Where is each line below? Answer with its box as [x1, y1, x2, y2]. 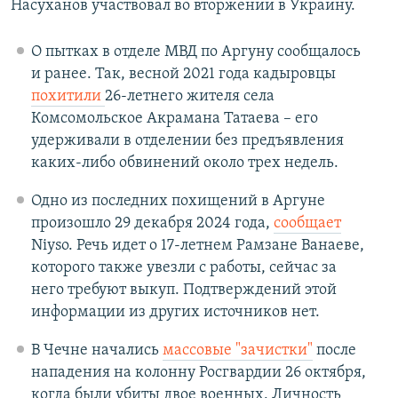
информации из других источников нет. [30, 304, 320, 322]
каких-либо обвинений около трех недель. [30, 155, 338, 172]
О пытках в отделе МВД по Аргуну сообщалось [30, 44, 361, 61]
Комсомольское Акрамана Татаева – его [30, 110, 318, 128]
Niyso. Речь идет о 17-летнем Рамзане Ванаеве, [30, 237, 364, 255]
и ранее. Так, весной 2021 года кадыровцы [30, 66, 336, 84]
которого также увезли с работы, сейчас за [30, 259, 337, 277]
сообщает [273, 215, 341, 233]
